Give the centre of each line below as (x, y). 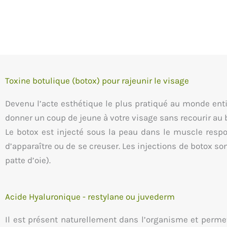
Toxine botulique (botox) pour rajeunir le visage (97, 80)
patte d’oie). (28, 160)
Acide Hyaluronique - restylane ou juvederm (90, 197)
